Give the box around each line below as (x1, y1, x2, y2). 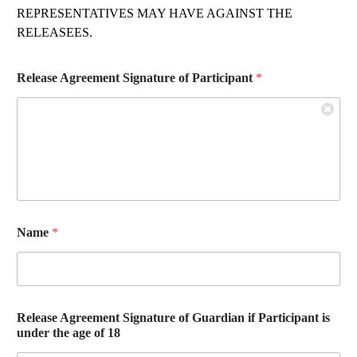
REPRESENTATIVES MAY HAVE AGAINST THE (17, 6, 292, 20)
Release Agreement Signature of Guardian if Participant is (17, 310, 330, 324)
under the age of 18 (17, 325, 120, 339)
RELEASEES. (17, 25, 92, 39)
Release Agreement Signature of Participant (17, 70, 256, 84)
